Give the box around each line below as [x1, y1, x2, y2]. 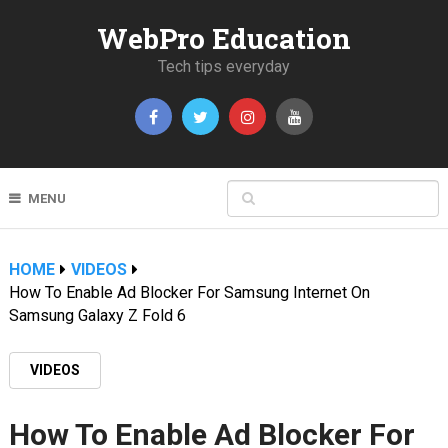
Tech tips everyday [158, 57, 290, 76]
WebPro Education [97, 20, 351, 57]
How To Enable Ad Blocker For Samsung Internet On [8, 283, 370, 302]
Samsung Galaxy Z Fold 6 [8, 306, 186, 325]
